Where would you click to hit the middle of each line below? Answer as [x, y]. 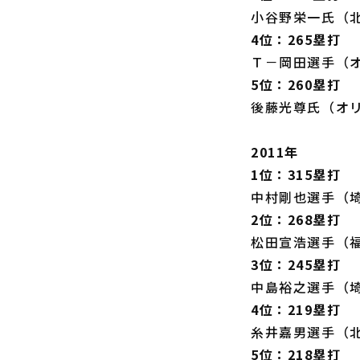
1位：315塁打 [296, 174]
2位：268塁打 [296, 219]
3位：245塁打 [296, 264]
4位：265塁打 [296, 39]
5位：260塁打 [296, 84]
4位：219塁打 [296, 309]
